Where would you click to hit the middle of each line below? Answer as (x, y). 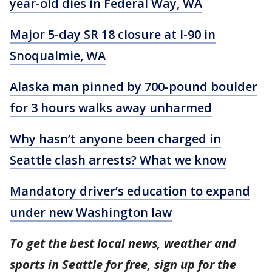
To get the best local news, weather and (123, 243)
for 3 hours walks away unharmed (111, 107)
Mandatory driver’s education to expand (130, 191)
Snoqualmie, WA (58, 55)
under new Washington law (91, 212)
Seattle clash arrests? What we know (118, 160)
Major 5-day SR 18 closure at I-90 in (113, 34)
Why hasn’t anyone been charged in (115, 138)
